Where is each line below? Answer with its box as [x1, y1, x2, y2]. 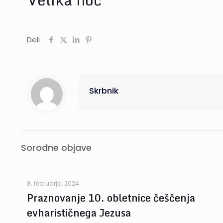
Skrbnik [89, 85, 118, 97]
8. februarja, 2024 [27, 179, 79, 188]
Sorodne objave [21, 141, 92, 154]
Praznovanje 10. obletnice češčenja [27, 190, 195, 206]
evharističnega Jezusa [27, 205, 131, 221]
